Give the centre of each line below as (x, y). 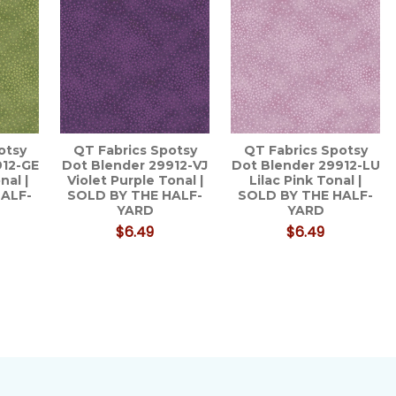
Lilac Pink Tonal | (306, 180)
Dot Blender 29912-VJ (135, 165)
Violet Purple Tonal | (135, 180)
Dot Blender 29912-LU (305, 165)
